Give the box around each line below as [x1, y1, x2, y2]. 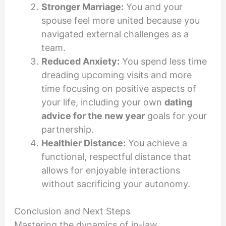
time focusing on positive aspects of [41, 83, 196, 94]
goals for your [144, 110, 207, 121]
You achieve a [125, 137, 187, 148]
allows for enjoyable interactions [41, 164, 180, 176]
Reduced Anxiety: [41, 55, 120, 67]
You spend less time [119, 55, 207, 67]
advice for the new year [41, 110, 145, 121]
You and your [123, 1, 183, 12]
